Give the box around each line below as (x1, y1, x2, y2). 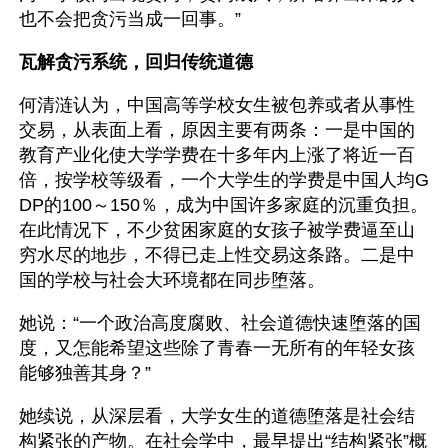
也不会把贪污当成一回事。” (19, 9, 241, 29)
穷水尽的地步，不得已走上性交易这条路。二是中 (19, 245, 415, 265)
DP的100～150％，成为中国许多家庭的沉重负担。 (19, 195, 428, 215)
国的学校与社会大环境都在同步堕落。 (19, 270, 325, 290)
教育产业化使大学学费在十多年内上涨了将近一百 (19, 145, 415, 165)
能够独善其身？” (19, 363, 151, 383)
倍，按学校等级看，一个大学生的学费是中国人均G (19, 170, 429, 190)
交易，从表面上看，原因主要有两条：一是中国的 (19, 120, 415, 140)
